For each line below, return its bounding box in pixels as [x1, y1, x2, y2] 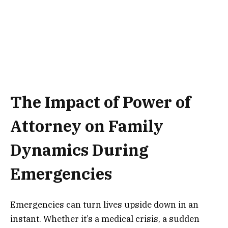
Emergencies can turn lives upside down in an [10, 199, 198, 211]
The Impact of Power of [10, 91, 191, 112]
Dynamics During [10, 139, 149, 160]
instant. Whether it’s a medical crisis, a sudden [10, 213, 199, 225]
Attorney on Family [10, 115, 163, 136]
